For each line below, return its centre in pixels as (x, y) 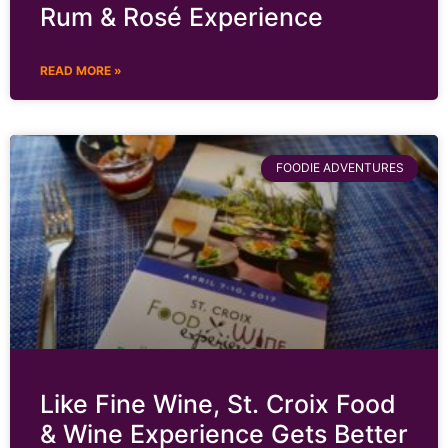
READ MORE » (81, 71)
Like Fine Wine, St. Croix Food (218, 404)
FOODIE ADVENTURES (339, 168)
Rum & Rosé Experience (181, 17)
